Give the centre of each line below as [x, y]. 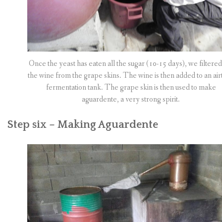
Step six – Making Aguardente [83, 125]
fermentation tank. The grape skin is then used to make [131, 88]
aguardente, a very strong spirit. [131, 100]
